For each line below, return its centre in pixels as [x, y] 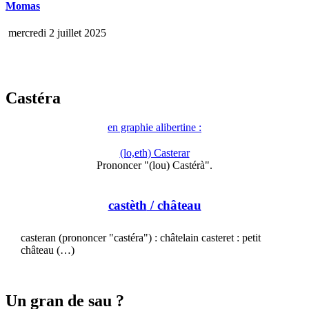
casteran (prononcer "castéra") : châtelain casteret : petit [141, 237]
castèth [127, 205]
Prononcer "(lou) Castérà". [154, 166]
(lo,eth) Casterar [154, 153]
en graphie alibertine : [154, 128]
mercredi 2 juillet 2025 [56, 33]
